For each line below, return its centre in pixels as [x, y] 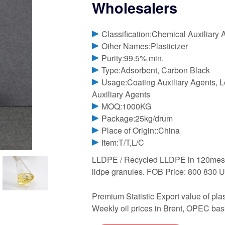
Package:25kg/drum [137, 119]
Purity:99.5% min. [133, 58]
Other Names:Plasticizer [145, 46]
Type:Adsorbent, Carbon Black [156, 70]
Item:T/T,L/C [123, 143]
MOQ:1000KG [127, 106]
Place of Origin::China [141, 131]
